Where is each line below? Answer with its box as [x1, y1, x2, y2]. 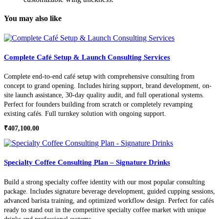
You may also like [4, 14, 62, 23]
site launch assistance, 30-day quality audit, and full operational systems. [4, 91, 204, 99]
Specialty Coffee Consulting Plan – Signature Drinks [4, 158, 170, 167]
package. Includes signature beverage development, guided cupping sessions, [4, 188, 215, 196]
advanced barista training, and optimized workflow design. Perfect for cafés [4, 197, 214, 205]
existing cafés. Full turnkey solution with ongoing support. [4, 110, 166, 118]
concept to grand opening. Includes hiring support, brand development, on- [4, 82, 212, 90]
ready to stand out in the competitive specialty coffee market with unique [4, 206, 206, 214]
